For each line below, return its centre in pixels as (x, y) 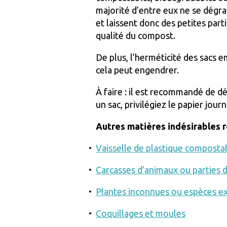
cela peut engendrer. (137, 70)
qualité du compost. (135, 35)
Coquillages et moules (140, 213)
